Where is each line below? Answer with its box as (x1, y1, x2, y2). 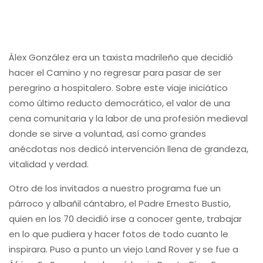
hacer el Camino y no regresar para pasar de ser (9, 66, 221, 79)
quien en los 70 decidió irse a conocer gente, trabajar (9, 213, 242, 225)
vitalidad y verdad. (9, 158, 89, 170)
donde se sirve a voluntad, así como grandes (9, 127, 206, 140)
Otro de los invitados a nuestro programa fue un (9, 182, 221, 194)
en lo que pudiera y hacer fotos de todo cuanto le (9, 228, 228, 240)
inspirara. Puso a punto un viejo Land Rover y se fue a (9, 243, 238, 255)
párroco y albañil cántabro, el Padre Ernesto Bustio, (9, 197, 231, 210)
